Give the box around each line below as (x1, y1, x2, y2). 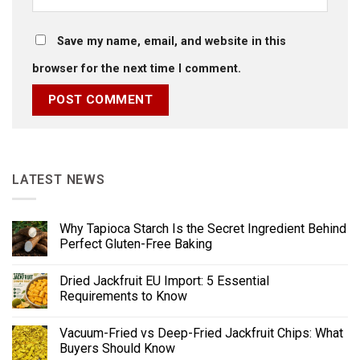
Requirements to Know (59, 288, 187, 305)
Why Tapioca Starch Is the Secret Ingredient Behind (59, 221, 346, 237)
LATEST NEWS (12, 171, 105, 187)
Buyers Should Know (59, 341, 175, 357)
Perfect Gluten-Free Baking (59, 236, 212, 252)
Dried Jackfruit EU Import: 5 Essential (59, 273, 269, 289)
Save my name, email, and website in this (57, 35, 286, 49)
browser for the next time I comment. (32, 62, 241, 76)
